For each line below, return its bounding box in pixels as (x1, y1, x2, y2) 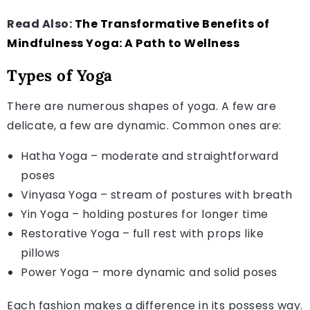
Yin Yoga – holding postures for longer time (21, 206, 268, 222)
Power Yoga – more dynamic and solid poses (21, 264, 277, 280)
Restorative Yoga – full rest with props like (21, 225, 264, 241)
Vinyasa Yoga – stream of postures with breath (21, 186, 293, 203)
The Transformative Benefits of (74, 15, 270, 32)
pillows (21, 244, 60, 261)
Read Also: (7, 15, 75, 32)
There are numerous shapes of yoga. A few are (7, 98, 276, 114)
